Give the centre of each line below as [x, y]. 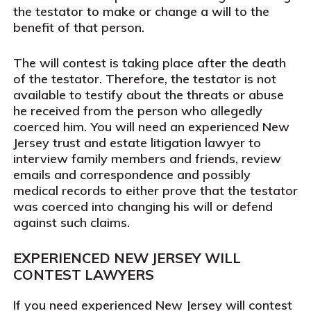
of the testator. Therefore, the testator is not [144, 79]
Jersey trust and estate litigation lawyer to [137, 143]
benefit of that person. [78, 27]
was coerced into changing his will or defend [143, 207]
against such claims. [71, 222]
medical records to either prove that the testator [155, 191]
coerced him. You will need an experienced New [151, 127]
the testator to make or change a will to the [141, 11]
